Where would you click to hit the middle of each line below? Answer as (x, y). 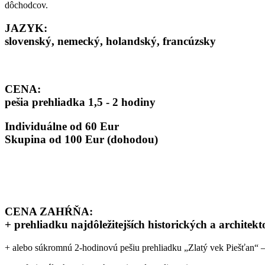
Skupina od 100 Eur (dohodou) (81, 139)
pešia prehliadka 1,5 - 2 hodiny (80, 102)
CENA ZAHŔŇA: (49, 211)
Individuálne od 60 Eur (62, 126)
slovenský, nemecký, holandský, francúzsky (110, 41)
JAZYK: (26, 28)
